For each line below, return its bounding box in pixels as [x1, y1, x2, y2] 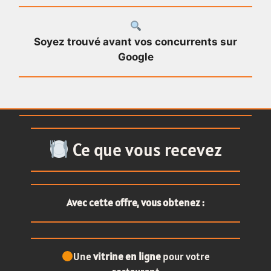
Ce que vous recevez [69, 138, 223, 161]
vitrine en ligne [93, 250, 161, 264]
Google [117, 50, 154, 63]
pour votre [160, 250, 210, 264]
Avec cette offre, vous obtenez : [67, 196, 204, 210]
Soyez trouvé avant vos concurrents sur [34, 35, 237, 48]
